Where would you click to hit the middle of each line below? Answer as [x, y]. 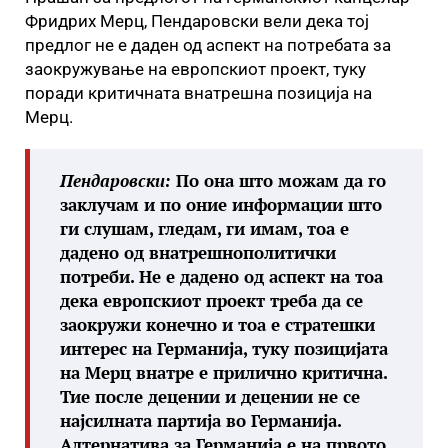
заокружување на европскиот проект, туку [195, 69]
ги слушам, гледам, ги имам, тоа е [204, 228]
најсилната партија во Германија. [200, 420]
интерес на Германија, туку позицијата [224, 348]
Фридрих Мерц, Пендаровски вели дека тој [197, 21]
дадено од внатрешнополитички [198, 252]
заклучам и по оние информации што [221, 204]
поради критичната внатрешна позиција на [198, 93]
